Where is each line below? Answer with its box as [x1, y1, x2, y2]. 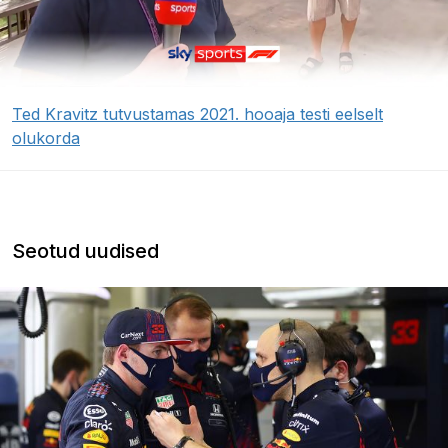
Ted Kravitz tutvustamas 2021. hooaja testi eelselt [12, 104, 383, 124]
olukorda [12, 128, 80, 148]
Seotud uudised [12, 239, 159, 263]
